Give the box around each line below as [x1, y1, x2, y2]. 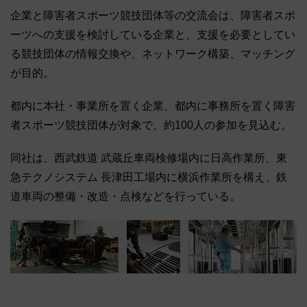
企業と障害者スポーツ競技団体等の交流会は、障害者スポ [10, 9, 295, 21]
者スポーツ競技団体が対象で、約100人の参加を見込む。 [10, 119, 292, 131]
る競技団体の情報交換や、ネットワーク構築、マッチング [10, 47, 295, 60]
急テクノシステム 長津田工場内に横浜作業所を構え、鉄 [10, 171, 287, 183]
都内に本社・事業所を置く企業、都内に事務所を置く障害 [10, 99, 295, 112]
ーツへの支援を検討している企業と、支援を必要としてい [10, 28, 295, 40]
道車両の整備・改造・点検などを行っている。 [10, 190, 241, 202]
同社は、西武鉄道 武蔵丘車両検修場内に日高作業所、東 [10, 151, 287, 164]
